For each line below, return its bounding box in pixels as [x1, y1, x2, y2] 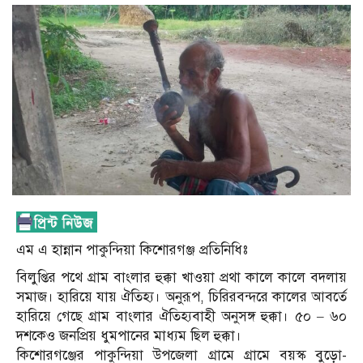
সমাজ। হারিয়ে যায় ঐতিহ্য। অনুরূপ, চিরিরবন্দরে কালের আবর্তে [16, 288, 347, 306]
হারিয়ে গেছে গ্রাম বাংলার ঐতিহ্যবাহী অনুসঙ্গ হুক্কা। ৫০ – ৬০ [16, 308, 347, 326]
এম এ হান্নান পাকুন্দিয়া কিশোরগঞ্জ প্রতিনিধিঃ [16, 241, 248, 259]
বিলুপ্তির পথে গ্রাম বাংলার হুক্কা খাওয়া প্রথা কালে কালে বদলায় [16, 269, 347, 287]
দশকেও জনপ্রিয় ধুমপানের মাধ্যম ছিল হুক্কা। [16, 327, 241, 345]
